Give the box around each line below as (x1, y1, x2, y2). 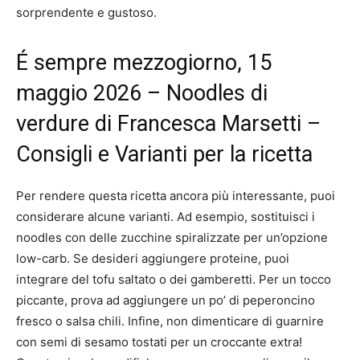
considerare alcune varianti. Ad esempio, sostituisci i (16, 208, 315, 224)
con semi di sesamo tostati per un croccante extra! (16, 333, 302, 350)
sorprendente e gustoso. (16, 4, 157, 20)
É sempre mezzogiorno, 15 (16, 49, 272, 76)
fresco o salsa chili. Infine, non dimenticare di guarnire (16, 313, 324, 329)
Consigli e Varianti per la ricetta (16, 141, 313, 167)
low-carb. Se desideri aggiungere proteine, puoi (16, 250, 289, 266)
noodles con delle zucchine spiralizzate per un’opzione (16, 229, 328, 245)
